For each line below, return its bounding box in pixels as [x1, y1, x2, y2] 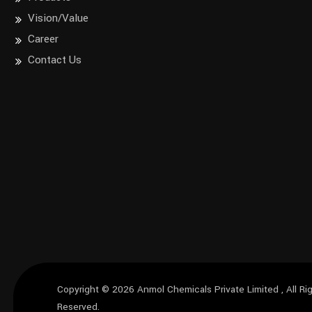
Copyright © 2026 [56, 283, 137, 297]
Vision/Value [27, 10, 88, 26]
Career [27, 31, 58, 47]
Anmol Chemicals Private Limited [136, 283, 281, 297]
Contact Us [27, 52, 81, 68]
